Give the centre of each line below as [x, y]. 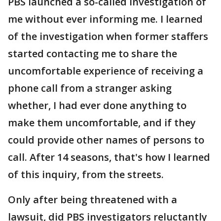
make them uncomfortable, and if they [102, 123]
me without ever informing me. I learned [105, 19]
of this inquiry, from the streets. [86, 175]
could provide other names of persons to [106, 140]
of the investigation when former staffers [108, 37]
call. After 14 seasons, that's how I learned [109, 157]
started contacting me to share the [92, 54]
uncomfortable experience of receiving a [106, 71]
